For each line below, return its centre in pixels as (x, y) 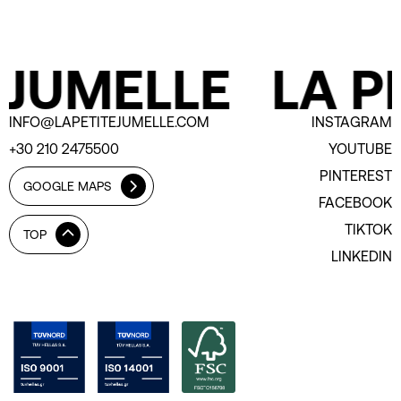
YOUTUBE (360, 148)
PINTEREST (356, 175)
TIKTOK (368, 229)
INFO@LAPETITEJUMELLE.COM (109, 121)
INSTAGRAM (352, 121)
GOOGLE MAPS (68, 186)
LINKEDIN (362, 256)
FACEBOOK (355, 202)
